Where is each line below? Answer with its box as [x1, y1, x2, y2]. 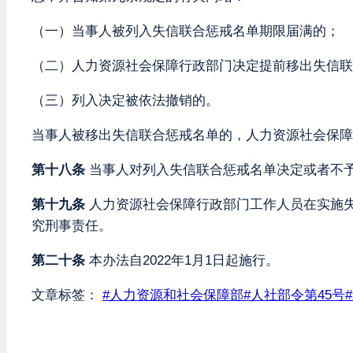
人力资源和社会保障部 [110, 287, 243, 303]
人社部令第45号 [251, 287, 345, 303]
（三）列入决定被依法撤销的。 [32, 92, 219, 108]
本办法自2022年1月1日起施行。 [85, 252, 279, 268]
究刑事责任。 [32, 217, 112, 233]
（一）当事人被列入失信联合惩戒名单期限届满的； [32, 23, 340, 39]
